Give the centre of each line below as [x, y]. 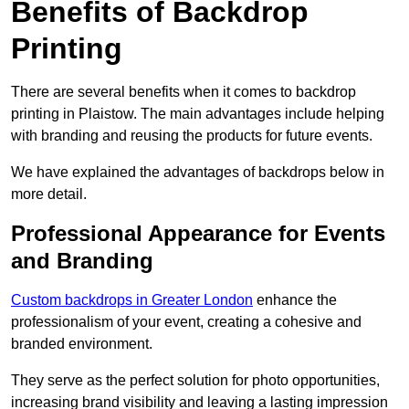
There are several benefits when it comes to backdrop [184, 92]
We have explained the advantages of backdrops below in [198, 173]
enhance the [295, 300]
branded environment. [82, 344]
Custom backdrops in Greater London [132, 300]
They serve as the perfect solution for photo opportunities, [195, 381]
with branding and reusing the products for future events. [192, 136]
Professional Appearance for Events [198, 234]
